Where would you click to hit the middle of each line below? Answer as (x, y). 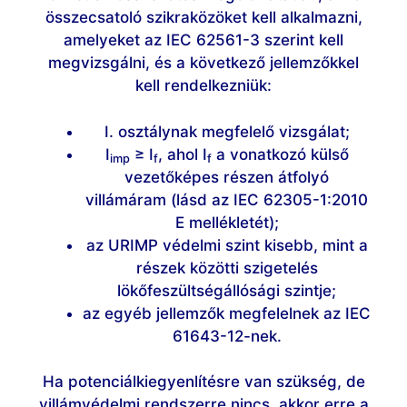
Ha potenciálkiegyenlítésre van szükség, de (203, 382)
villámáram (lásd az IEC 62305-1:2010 (227, 199)
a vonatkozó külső (280, 154)
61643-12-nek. (227, 336)
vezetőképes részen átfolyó (227, 177)
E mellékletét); (227, 222)
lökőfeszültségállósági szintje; (227, 290)
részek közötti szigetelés (227, 268)
